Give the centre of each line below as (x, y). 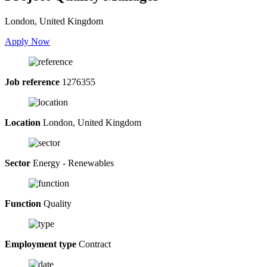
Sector (18, 163)
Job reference (32, 82)
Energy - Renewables (72, 163)
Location (23, 122)
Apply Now (27, 41)
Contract (94, 244)
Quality (56, 203)
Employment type (41, 244)
